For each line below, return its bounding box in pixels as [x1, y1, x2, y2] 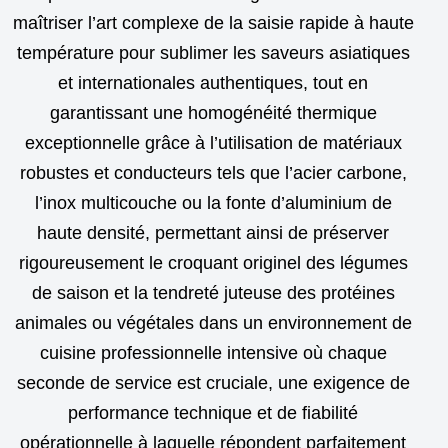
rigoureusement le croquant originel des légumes [18, 252, 408, 273]
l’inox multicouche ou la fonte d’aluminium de [34, 192, 392, 213]
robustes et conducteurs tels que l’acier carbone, [19, 162, 407, 183]
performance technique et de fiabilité [68, 402, 359, 423]
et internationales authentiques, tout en [58, 72, 369, 93]
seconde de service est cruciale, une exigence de [16, 372, 410, 393]
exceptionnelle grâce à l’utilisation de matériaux [24, 132, 402, 153]
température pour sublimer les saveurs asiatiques [16, 42, 410, 63]
